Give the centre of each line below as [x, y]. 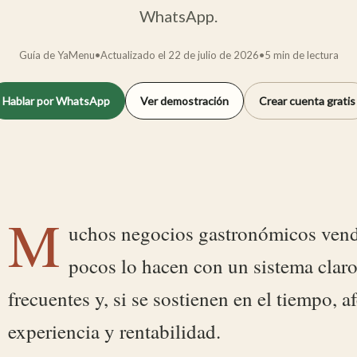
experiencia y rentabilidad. [114, 331]
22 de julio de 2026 [213, 55]
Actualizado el [134, 55]
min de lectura [304, 55]
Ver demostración [184, 101]
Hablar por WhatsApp [56, 101]
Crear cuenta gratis [307, 101]
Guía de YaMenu [57, 55]
